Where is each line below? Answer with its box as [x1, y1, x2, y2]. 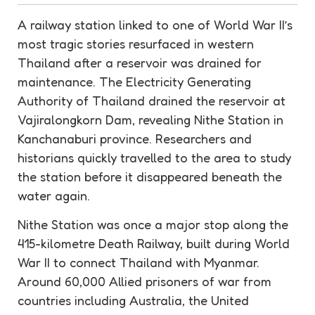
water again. [18, 187, 90, 203]
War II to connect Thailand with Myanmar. [18, 255, 259, 271]
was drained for [167, 54, 262, 70]
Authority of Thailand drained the [18, 92, 219, 108]
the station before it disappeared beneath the [18, 168, 282, 184]
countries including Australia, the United [18, 292, 249, 309]
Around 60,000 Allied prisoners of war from [18, 274, 271, 290]
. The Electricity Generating [93, 73, 251, 89]
